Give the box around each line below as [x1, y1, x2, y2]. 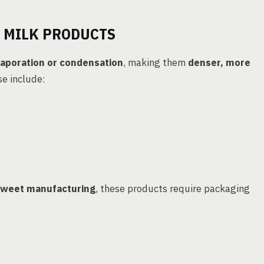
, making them [123, 56, 188, 69]
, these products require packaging [95, 182, 250, 195]
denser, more [188, 56, 250, 69]
